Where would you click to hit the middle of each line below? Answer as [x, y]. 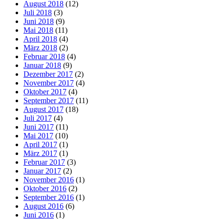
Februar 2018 [44, 56]
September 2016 [49, 197]
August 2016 [44, 206]
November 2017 [49, 83]
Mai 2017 [38, 135]
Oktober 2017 [45, 91]
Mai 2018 [38, 30]
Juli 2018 [38, 12]
